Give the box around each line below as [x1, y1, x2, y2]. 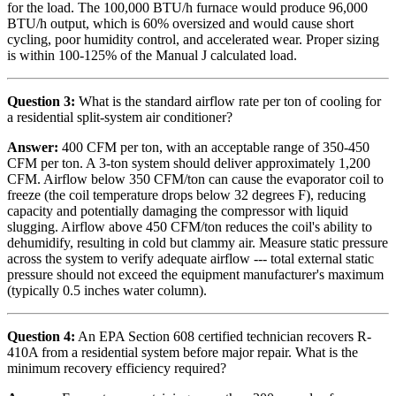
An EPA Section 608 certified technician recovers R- [75, 329, 371, 345]
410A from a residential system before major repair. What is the [7, 345, 358, 361]
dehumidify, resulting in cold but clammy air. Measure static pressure [7, 235, 388, 251]
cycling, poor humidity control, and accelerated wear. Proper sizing [7, 32, 379, 48]
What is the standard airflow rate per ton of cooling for [75, 94, 381, 110]
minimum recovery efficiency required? [7, 361, 226, 377]
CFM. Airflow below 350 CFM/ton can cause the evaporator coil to [7, 171, 384, 187]
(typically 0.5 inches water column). [7, 283, 207, 299]
